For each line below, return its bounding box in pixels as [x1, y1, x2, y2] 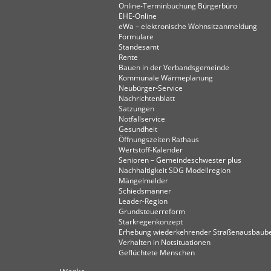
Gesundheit [118, 124, 157, 134]
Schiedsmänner [118, 186, 171, 196]
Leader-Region [118, 196, 168, 206]
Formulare [118, 31, 154, 42]
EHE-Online [118, 11, 157, 21]
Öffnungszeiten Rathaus [118, 134, 199, 145]
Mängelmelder [118, 175, 168, 186]
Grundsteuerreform [118, 206, 185, 217]
